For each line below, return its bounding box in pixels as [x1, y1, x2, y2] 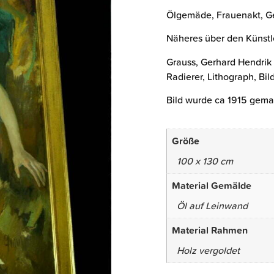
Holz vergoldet [177, 243, 240, 257]
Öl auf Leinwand [177, 198, 248, 212]
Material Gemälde [172, 178, 251, 193]
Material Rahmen [172, 223, 248, 237]
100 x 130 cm [177, 154, 233, 168]
